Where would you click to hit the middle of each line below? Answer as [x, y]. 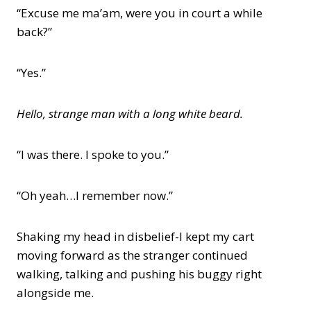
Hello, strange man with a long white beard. [130, 114]
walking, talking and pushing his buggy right [139, 274]
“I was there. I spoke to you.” [93, 154]
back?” [34, 32]
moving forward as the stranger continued [132, 255]
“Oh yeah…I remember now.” [95, 195]
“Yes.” [31, 73]
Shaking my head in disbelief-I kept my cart [135, 236]
